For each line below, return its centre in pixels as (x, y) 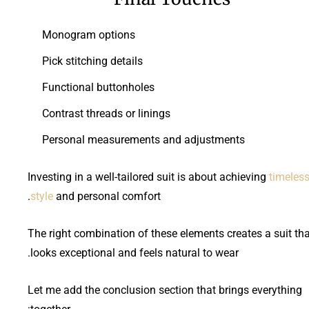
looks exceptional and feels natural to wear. (134, 252)
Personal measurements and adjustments (143, 139)
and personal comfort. (107, 196)
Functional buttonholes (98, 87)
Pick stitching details (92, 61)
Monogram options (89, 34)
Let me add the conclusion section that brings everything (165, 290)
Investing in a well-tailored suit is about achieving (148, 177)
